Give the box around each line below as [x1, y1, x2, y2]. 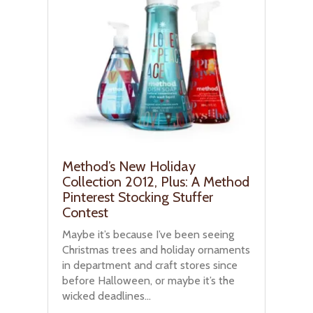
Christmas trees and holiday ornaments [62, 242, 250, 256]
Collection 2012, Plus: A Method [62, 173, 249, 190]
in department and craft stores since [62, 258, 238, 272]
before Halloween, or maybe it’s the [62, 273, 235, 287]
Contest [62, 203, 108, 221]
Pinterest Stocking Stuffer [62, 188, 213, 205]
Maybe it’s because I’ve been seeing [62, 227, 234, 241]
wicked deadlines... [62, 289, 151, 303]
